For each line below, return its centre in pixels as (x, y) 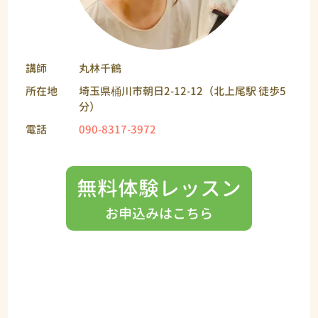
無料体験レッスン (159, 188)
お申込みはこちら (159, 213)
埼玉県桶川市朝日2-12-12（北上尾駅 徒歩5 (183, 91)
